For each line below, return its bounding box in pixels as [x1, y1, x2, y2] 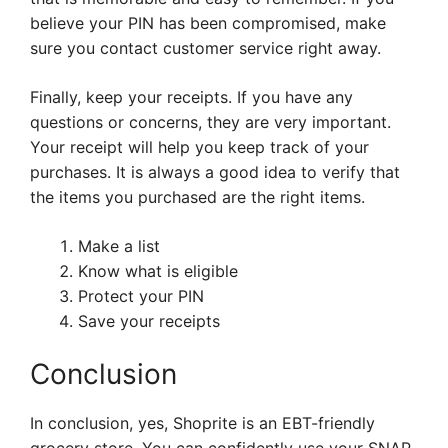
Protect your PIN [78, 286, 204, 307]
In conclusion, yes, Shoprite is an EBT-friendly [30, 413, 375, 434]
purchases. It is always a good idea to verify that [30, 162, 400, 183]
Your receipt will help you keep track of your [30, 137, 369, 158]
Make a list [78, 236, 160, 257]
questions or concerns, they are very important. [30, 112, 391, 133]
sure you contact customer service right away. [30, 38, 381, 59]
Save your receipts [78, 311, 220, 332]
